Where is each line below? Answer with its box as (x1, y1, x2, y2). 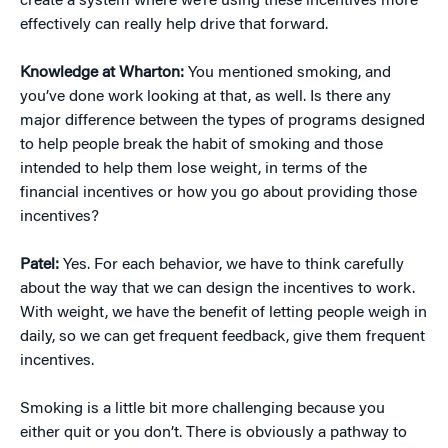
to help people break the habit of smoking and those (20, 137, 383, 154)
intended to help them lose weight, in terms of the (20, 161, 367, 178)
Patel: (20, 257, 63, 274)
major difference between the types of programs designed (20, 113, 425, 130)
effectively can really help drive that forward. (20, 17, 328, 34)
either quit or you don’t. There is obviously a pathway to (20, 425, 407, 442)
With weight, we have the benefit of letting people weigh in (20, 305, 427, 322)
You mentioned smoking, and (184, 65, 391, 82)
